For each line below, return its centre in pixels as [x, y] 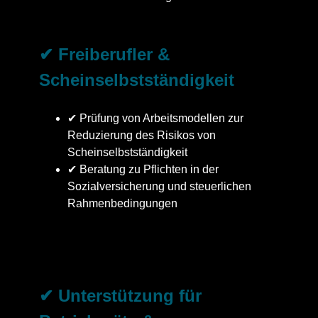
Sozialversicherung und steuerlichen [159, 186]
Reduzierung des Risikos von [142, 135]
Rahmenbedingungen [122, 203]
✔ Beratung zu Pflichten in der [143, 169]
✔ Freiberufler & [104, 54]
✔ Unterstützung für [120, 295]
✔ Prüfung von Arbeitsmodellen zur [155, 118]
